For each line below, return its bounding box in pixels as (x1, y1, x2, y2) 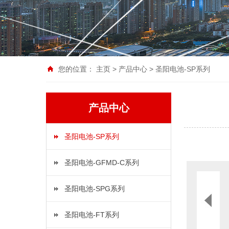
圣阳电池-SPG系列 (64, 185, 125, 193)
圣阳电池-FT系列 (64, 211, 119, 219)
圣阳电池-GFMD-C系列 (64, 158, 139, 167)
